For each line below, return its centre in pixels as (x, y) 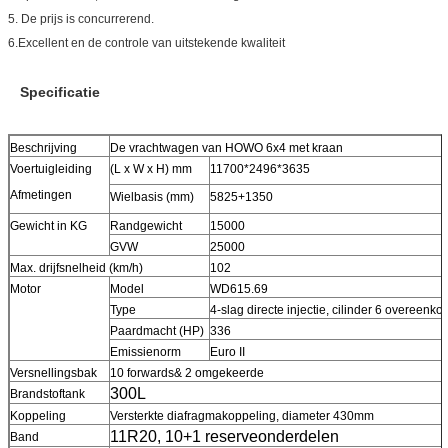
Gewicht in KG (48, 225)
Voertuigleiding (51, 168)
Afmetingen (41, 194)
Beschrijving (43, 147)
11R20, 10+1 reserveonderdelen (224, 436)
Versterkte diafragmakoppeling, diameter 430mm (242, 415)
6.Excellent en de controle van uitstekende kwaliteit (146, 42)
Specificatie (60, 91)
